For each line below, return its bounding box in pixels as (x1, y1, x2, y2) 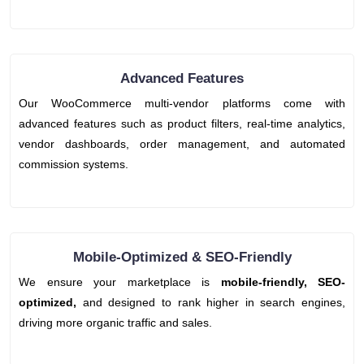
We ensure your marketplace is (19, 275, 221, 289)
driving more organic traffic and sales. (19, 316, 212, 330)
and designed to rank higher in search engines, (76, 296, 345, 310)
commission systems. (19, 158, 128, 171)
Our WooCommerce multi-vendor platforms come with (19, 97, 345, 110)
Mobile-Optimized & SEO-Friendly (72, 249, 292, 266)
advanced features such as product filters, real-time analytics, (19, 117, 345, 131)
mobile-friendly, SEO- (220, 275, 345, 289)
